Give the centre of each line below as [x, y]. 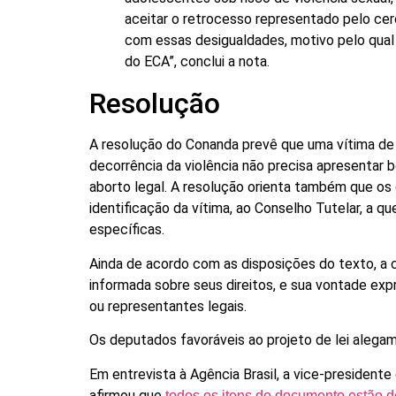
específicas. [127, 230]
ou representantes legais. [168, 306]
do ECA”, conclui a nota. [199, 62]
